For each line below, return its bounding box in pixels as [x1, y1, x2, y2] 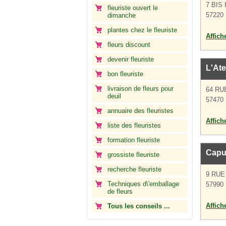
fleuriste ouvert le [107, 4, 158, 12]
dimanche [107, 12, 136, 19]
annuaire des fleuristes [107, 107, 174, 115]
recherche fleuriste [107, 165, 161, 173]
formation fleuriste [107, 136, 160, 144]
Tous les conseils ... [107, 202, 170, 210]
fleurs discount [107, 41, 150, 48]
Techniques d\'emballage [107, 180, 179, 188]
